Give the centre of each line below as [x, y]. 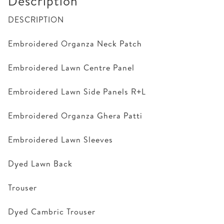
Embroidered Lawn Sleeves [60, 139]
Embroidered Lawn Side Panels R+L [77, 91]
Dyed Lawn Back [40, 163]
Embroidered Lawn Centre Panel [71, 67]
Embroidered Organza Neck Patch [75, 43]
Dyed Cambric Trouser [52, 211]
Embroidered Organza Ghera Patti [75, 115]
